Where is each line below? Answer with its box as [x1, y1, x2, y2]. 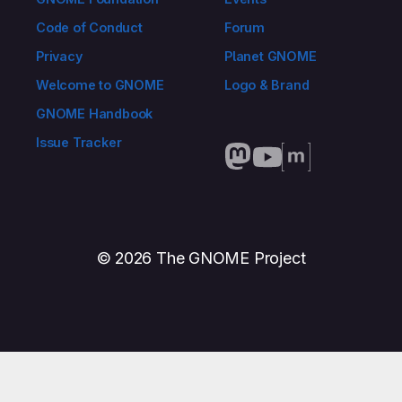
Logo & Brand [224, 77, 310, 93]
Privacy [36, 48, 83, 65]
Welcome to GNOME [36, 77, 164, 93]
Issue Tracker [36, 135, 122, 151]
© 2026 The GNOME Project [96, 249, 306, 268]
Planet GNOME [224, 48, 317, 65]
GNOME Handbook [36, 106, 153, 122]
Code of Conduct [36, 20, 143, 36]
